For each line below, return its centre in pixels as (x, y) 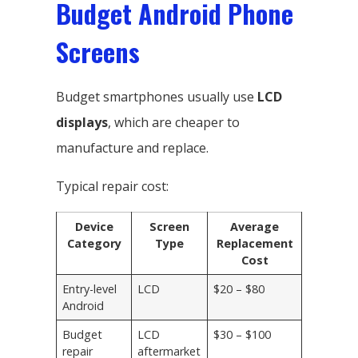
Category (94, 243)
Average (255, 226)
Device (94, 226)
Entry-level (90, 288)
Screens (98, 51)
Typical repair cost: (112, 186)
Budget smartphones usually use (157, 96)
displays (82, 122)
